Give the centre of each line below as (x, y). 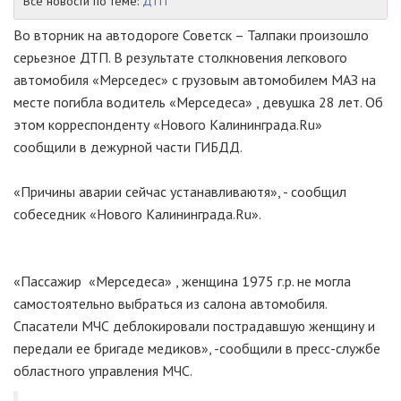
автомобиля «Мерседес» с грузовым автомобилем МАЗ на (195, 80)
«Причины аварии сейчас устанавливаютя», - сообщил (180, 192)
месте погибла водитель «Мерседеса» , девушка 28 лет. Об (198, 102)
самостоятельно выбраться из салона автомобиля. (170, 303)
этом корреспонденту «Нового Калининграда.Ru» (168, 124)
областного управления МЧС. (103, 371)
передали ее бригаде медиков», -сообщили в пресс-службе (197, 348)
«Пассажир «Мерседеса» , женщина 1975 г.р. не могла (182, 281)
